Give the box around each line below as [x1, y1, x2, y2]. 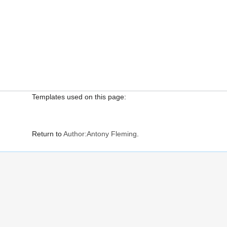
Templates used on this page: [31, 92, 126, 101]
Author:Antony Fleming [63, 129, 137, 138]
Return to [31, 129, 63, 138]
